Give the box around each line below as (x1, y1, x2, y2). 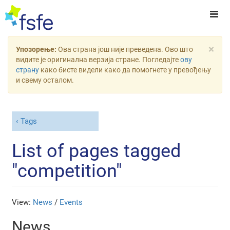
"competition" (12, 160, 123, 182)
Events (60, 197, 83, 207)
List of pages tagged (12, 140, 181, 162)
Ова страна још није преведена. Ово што (58, 45, 193, 53)
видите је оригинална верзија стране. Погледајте (16, 55, 180, 64)
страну (16, 66, 39, 74)
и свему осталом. (16, 76, 74, 84)
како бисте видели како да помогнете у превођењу (39, 66, 211, 74)
